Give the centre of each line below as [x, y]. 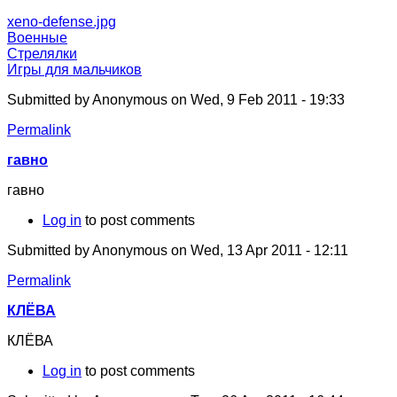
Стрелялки [42, 54]
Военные [37, 38]
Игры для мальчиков [74, 70]
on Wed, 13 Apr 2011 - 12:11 [258, 251]
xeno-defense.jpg [62, 22]
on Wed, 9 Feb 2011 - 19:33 [256, 100]
